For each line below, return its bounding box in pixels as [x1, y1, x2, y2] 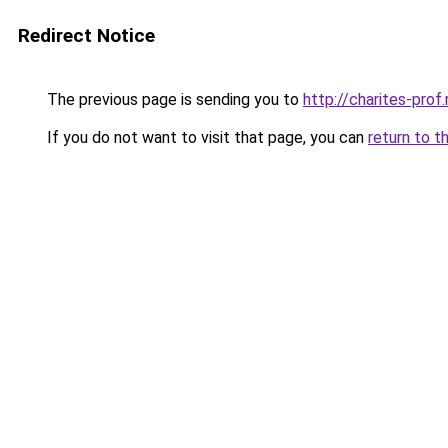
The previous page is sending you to [43, 90, 303, 109]
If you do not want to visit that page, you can [43, 128, 368, 147]
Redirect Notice [18, 24, 155, 47]
